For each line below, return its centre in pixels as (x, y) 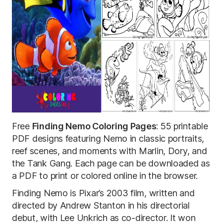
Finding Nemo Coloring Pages (94, 126)
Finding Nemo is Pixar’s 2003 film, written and (103, 193)
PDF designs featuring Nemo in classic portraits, (108, 139)
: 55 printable (182, 126)
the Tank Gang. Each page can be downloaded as (111, 163)
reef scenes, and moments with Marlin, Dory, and (110, 151)
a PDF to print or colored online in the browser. (105, 176)
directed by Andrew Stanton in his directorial (101, 205)
